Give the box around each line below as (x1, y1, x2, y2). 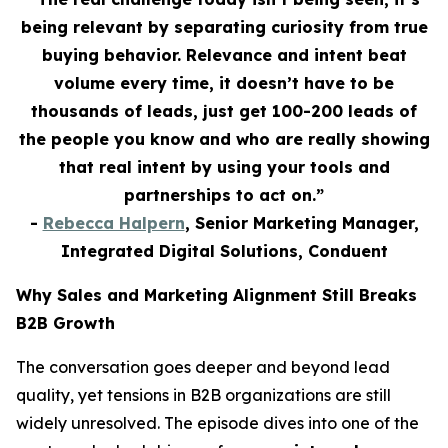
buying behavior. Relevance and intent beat (41, 44, 407, 65)
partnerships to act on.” (124, 184, 324, 205)
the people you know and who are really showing (18, 128, 430, 149)
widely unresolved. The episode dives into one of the (16, 412, 419, 433)
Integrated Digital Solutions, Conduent (60, 240, 388, 261)
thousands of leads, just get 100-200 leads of (31, 100, 417, 121)
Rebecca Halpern (42, 212, 185, 233)
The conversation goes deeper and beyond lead (16, 356, 390, 377)
